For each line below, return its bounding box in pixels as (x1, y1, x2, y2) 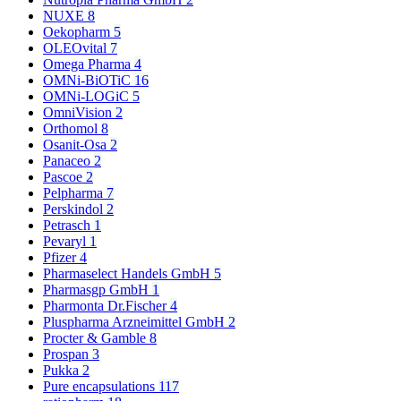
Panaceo (43, 153, 94, 169)
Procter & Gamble (43, 330, 149, 346)
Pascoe (43, 169, 86, 185)
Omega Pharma (43, 56, 134, 73)
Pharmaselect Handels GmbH (43, 266, 214, 282)
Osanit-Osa (43, 137, 110, 153)
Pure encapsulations (43, 379, 158, 395)
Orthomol (43, 121, 101, 137)
